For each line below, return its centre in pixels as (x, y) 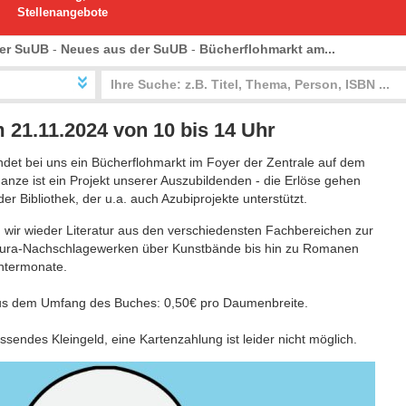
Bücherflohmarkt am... (267, 49)
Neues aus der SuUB (124, 49)
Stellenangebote (63, 13)
